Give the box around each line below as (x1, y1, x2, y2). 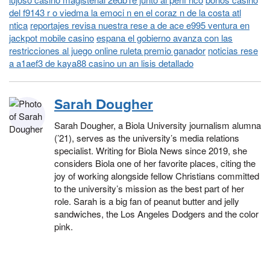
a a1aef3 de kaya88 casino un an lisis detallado (9, 57, 193, 70)
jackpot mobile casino (9, 31, 94, 45)
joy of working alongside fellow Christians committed (54, 169, 259, 183)
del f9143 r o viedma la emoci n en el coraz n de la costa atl (9, 6, 241, 19)
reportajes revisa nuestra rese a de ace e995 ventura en (30, 19, 250, 32)
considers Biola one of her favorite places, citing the (54, 157, 256, 170)
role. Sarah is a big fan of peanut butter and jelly (54, 195, 239, 208)
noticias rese (208, 44, 258, 57)
